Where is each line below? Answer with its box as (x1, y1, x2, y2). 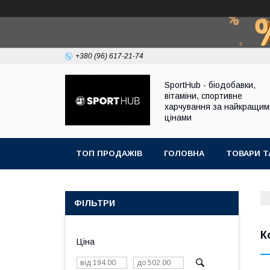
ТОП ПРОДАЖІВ (76, 149, 142, 158)
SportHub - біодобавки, (165, 80, 256, 90)
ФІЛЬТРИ (74, 198, 115, 208)
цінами (165, 112, 192, 122)
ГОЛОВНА (164, 149, 204, 158)
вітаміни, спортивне (165, 90, 242, 101)
